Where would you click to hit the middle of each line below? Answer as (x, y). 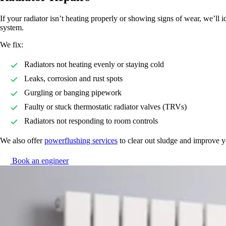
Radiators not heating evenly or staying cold (94, 64)
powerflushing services (81, 140)
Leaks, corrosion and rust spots (73, 78)
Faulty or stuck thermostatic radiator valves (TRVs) (105, 106)
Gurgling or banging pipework (73, 92)
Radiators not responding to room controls (91, 121)
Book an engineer (41, 160)
